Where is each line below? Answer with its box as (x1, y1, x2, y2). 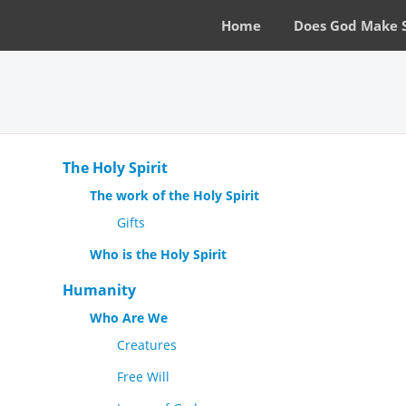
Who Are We (90, 309, 168, 326)
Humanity (63, 280, 136, 300)
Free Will (117, 368, 169, 385)
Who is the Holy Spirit (90, 246, 227, 263)
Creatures (117, 336, 177, 353)
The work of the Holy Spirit (90, 187, 259, 204)
